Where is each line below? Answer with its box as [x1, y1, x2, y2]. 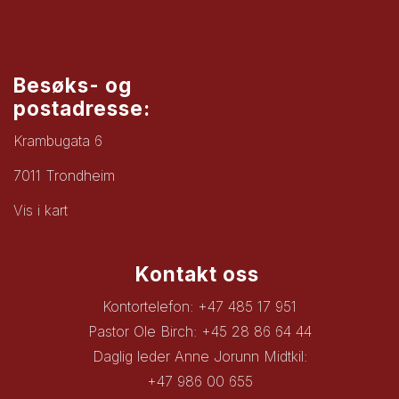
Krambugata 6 [13, 132, 102, 151]
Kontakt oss [134, 262, 265, 287]
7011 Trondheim [13, 167, 115, 185]
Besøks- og [13, 73, 132, 98]
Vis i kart [13, 201, 68, 220]
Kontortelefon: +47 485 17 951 [102, 297, 297, 316]
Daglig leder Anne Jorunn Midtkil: [92, 347, 307, 366]
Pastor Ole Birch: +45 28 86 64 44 [87, 322, 312, 341]
